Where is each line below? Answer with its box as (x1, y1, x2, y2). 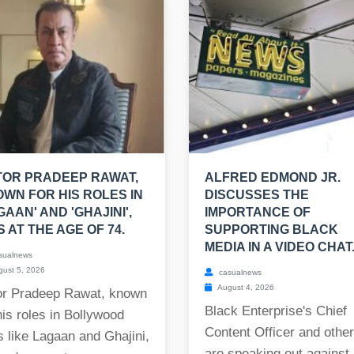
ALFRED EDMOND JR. (205, 171, 341, 185)
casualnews (217, 268, 262, 277)
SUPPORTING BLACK (205, 223, 338, 237)
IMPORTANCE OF (205, 205, 311, 220)
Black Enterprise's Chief (205, 303, 347, 319)
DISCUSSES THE (205, 188, 309, 202)
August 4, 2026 (216, 283, 274, 292)
